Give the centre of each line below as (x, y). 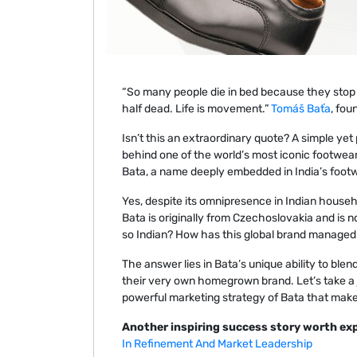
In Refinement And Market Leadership (217, 344)
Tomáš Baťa (301, 109)
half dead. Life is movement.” (196, 109)
